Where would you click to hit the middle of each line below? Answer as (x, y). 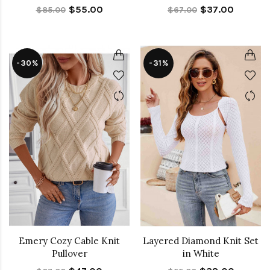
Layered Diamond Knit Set (201, 241)
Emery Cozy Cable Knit (69, 241)
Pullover (69, 254)
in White (201, 254)
